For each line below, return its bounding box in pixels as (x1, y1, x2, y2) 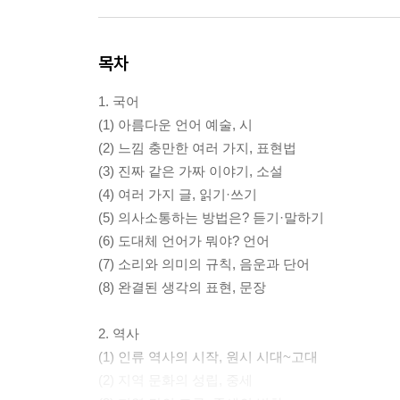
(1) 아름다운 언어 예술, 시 (98, 117, 253, 132)
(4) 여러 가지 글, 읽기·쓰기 (98, 187, 257, 202)
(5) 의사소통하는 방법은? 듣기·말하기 (98, 210, 324, 225)
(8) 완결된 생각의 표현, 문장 (98, 279, 266, 295)
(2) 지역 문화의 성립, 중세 (98, 372, 253, 387)
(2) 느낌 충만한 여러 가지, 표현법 (98, 140, 296, 155)
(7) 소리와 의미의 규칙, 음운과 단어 (98, 256, 310, 271)
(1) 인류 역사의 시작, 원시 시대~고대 (98, 349, 318, 364)
